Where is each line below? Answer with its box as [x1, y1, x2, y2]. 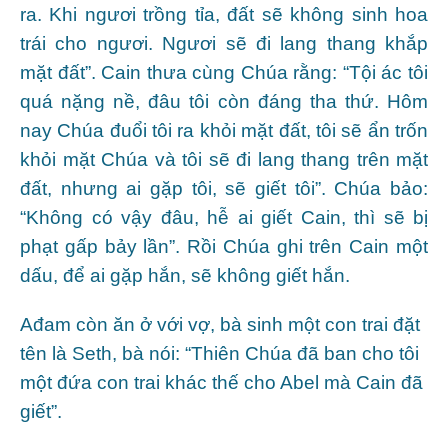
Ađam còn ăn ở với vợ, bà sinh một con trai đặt [20, 313, 420, 335]
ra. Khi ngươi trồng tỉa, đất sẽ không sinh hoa [20, 3, 428, 25]
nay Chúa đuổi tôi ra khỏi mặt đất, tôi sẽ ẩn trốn [20, 119, 428, 141]
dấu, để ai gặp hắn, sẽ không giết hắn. [20, 264, 350, 286]
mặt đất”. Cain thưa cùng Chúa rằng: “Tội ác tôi [20, 61, 428, 83]
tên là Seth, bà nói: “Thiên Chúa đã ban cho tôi [20, 342, 419, 364]
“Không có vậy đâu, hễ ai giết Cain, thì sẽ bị [20, 206, 428, 228]
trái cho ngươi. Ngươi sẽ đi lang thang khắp [20, 32, 428, 54]
